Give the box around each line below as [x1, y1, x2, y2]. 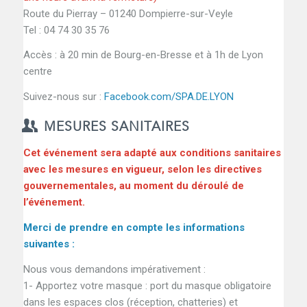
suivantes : [23, 237, 75, 250]
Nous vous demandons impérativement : [23, 262, 206, 275]
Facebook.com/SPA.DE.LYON [103, 90, 234, 103]
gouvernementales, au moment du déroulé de [23, 180, 244, 193]
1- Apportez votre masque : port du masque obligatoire [23, 279, 271, 292]
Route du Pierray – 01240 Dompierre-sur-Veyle [23, 7, 233, 20]
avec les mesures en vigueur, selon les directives [23, 163, 262, 176]
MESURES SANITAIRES [43, 118, 190, 136]
